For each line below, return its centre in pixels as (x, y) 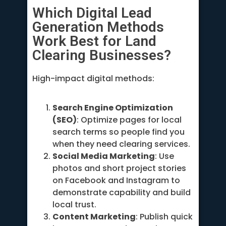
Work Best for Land (94, 41)
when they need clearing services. (121, 144)
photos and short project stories (119, 168)
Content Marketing (94, 217)
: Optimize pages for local (129, 120)
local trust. (74, 205)
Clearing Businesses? (102, 55)
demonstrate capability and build (122, 193)
